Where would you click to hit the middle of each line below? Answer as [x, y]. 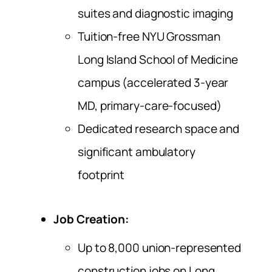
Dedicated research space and [159, 129]
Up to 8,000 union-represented [160, 247]
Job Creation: [91, 219]
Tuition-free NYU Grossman [149, 37]
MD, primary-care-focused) [150, 106]
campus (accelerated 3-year [153, 83]
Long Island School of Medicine [158, 60]
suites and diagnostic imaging [156, 14]
